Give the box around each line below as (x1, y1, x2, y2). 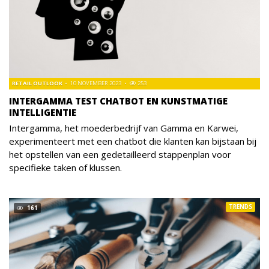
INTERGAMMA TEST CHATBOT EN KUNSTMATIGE (9, 95, 228, 107)
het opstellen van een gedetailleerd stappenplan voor (9, 148, 231, 160)
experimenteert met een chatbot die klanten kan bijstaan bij (9, 135, 256, 147)
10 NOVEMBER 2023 (69, 79, 121, 87)
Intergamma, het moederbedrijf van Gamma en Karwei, (9, 122, 238, 134)
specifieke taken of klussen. (9, 162, 122, 174)
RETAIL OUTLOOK (12, 79, 64, 87)
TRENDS (229, 203, 252, 211)
